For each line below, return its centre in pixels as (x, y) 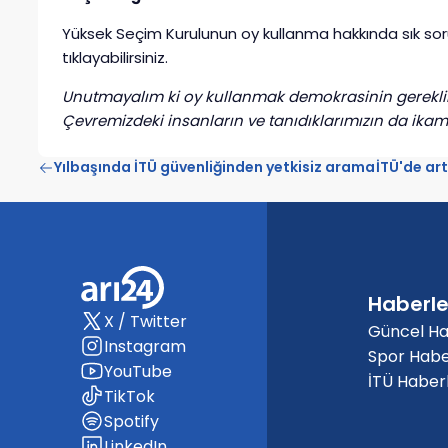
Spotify (131, 422)
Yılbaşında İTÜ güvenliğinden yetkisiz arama (214, 167)
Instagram (145, 347)
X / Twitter (145, 322)
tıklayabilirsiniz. (117, 58)
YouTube (138, 372)
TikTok (129, 397)
